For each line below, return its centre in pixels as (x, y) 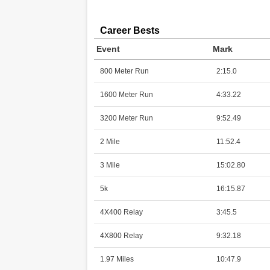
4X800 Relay (121, 236)
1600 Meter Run (126, 95)
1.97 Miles (117, 259)
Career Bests (130, 30)
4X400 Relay (121, 212)
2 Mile (110, 142)
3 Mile (110, 165)
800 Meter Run (124, 71)
